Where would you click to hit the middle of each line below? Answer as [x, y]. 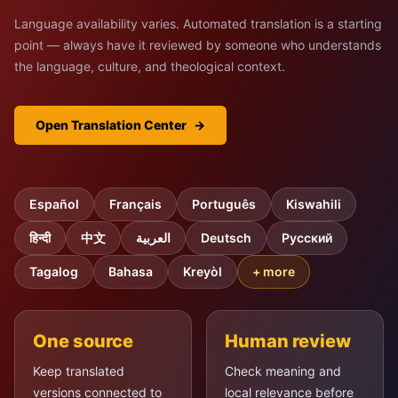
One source [83, 342]
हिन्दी [40, 238]
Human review [288, 342]
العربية [153, 238]
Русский [307, 238]
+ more [274, 272]
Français [135, 204]
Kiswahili [314, 204]
